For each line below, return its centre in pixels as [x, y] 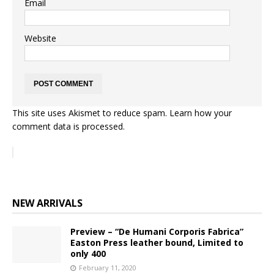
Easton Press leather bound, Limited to [157, 243]
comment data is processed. [68, 126]
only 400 [88, 254]
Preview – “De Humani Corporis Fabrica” [157, 231]
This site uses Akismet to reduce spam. [91, 113]
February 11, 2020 [108, 268]
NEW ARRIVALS [47, 203]
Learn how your [201, 113]
